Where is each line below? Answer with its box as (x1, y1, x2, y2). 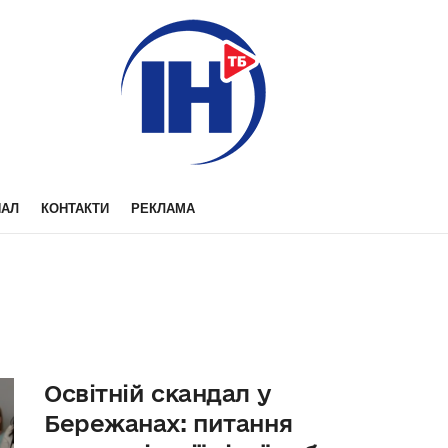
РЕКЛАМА (131, 201, 195, 216)
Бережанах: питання (44, 410, 293, 436)
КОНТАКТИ (41, 201, 109, 216)
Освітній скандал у (44, 380, 271, 406)
